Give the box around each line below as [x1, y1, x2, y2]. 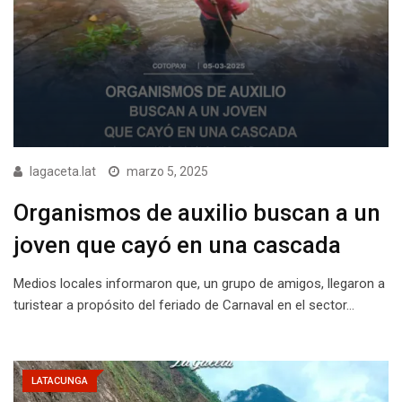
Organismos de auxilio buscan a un [13, 198, 380, 226]
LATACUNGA [31, 374, 88, 387]
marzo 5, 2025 [127, 163, 208, 179]
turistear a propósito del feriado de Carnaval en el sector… [13, 296, 354, 313]
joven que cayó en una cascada [13, 231, 341, 258]
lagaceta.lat [30, 163, 96, 179]
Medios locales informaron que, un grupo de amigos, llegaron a [13, 275, 385, 292]
